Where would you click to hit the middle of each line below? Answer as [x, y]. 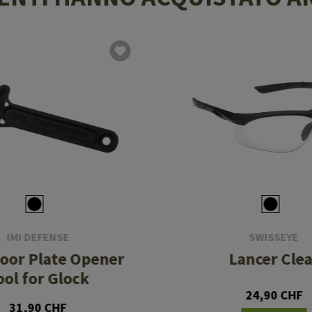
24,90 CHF [274, 295]
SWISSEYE [274, 237]
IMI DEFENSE [38, 237]
